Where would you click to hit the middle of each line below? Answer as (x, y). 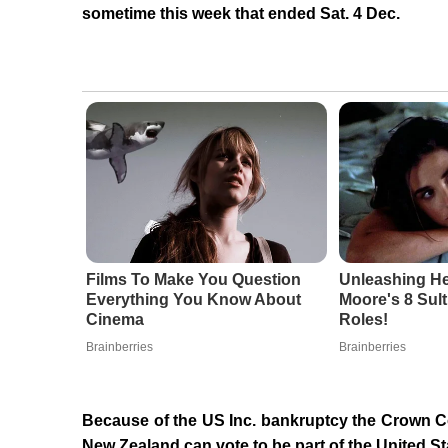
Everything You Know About (193, 300)
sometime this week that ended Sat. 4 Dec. (241, 14)
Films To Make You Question (193, 280)
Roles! (363, 320)
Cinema (114, 320)
